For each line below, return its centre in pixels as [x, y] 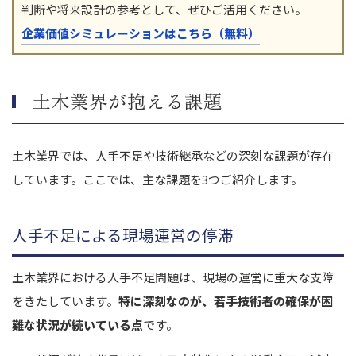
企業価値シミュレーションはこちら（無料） [141, 33]
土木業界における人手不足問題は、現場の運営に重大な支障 [173, 277]
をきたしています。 [65, 300]
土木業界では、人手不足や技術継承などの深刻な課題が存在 [173, 155]
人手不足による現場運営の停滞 [123, 234]
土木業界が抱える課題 [127, 101]
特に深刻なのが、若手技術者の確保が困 [226, 300]
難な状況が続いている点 [77, 324]
